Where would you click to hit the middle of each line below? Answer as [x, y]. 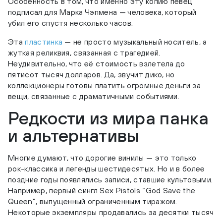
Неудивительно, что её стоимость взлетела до [97, 64]
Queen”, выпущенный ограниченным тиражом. [93, 201]
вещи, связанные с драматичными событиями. [94, 96]
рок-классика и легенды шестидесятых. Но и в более [107, 169]
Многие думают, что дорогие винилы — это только [102, 158]
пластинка [44, 42]
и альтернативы [74, 136]
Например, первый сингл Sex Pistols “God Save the [102, 191]
